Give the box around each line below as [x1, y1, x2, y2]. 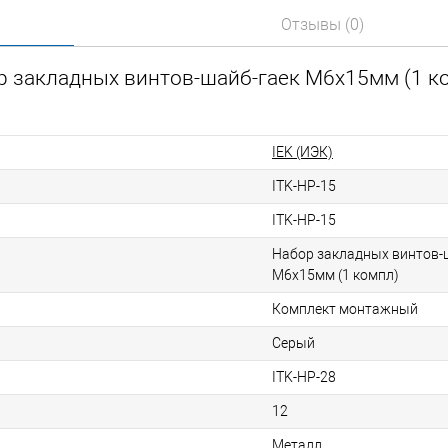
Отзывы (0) [281, 15, 364, 35]
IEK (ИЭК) [272, 144, 333, 161]
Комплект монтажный [272, 301, 418, 318]
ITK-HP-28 [272, 369, 336, 386]
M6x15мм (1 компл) [272, 267, 399, 284]
